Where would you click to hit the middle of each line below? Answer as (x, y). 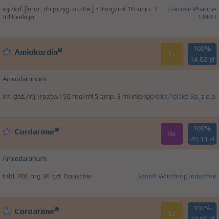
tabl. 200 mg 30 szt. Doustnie (47, 176)
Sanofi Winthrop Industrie (177, 176)
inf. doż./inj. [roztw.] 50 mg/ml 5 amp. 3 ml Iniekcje (78, 97)
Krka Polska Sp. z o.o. (186, 97)
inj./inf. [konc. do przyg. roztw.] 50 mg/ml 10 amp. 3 (80, 9)
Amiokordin (36, 52)
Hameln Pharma (192, 9)
